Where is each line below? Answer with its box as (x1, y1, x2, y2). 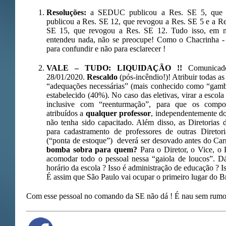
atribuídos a (46, 108, 86, 118)
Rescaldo (87, 72, 120, 81)
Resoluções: (46, 8, 86, 17)
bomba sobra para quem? (46, 145, 137, 154)
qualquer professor (85, 108, 151, 118)
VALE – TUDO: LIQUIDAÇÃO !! (46, 63, 188, 72)
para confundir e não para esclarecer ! (46, 44, 165, 53)
